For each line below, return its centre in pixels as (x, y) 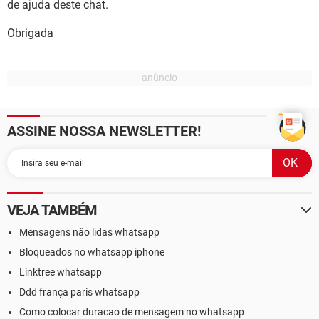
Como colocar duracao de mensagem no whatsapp (132, 312)
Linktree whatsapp (61, 272)
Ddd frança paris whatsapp (79, 292)
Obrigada (30, 33)
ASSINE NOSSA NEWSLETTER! (104, 131)
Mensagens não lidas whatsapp (89, 232)
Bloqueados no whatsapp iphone (92, 252)
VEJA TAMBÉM (52, 210)
